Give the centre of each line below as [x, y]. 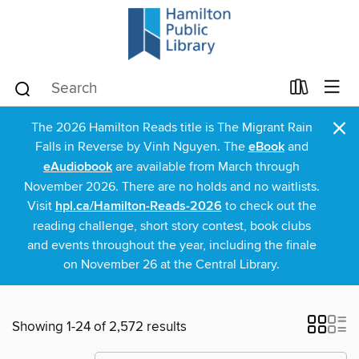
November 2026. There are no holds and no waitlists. [171, 187]
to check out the [269, 206]
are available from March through [206, 167]
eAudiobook [78, 167]
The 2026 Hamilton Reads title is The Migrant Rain [171, 127]
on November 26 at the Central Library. [171, 264]
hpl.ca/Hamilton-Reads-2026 [138, 206]
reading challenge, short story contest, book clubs [171, 226]
